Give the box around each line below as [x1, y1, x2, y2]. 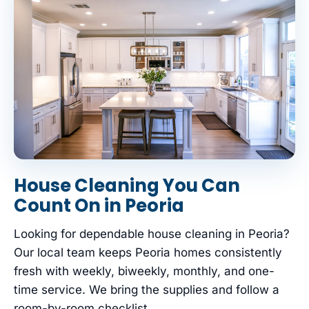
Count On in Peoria [14, 193, 184, 219]
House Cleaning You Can [14, 173, 240, 199]
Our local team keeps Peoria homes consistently [14, 246, 282, 260]
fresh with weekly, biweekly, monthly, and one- [14, 264, 275, 279]
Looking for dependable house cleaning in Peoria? [14, 227, 290, 241]
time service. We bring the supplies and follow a [14, 283, 279, 297]
